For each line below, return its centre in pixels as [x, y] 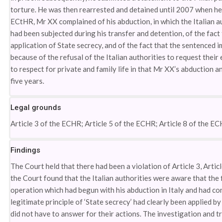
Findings [26, 150]
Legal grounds [36, 108]
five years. [28, 81]
